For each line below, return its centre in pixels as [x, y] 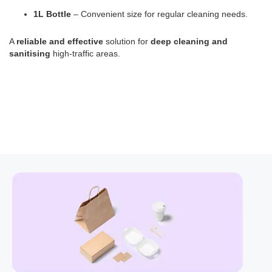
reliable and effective [60, 41]
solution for [127, 41]
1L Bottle [52, 14]
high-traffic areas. [85, 53]
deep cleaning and [189, 41]
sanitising [30, 53]
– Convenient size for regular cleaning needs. [159, 14]
